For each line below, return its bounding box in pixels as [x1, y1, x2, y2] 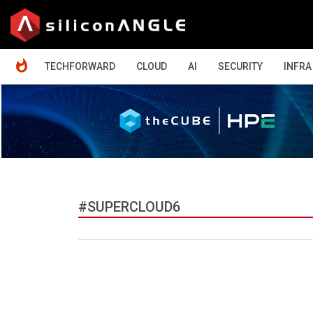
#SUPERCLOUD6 [78, 198, 180, 215]
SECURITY [218, 61, 263, 72]
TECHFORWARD [45, 61, 115, 72]
